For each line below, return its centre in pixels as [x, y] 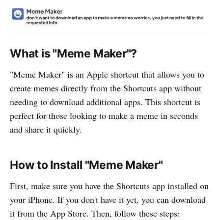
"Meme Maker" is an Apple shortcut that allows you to [107, 74]
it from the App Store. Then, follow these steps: [95, 213]
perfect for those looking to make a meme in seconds [104, 115]
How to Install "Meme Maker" [86, 165]
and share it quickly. [46, 129]
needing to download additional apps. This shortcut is [105, 101]
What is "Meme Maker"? [74, 53]
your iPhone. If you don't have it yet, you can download [108, 199]
